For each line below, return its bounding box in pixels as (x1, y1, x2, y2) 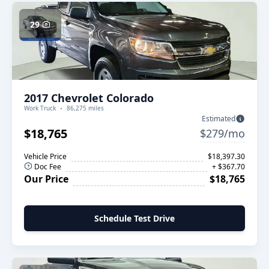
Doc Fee (32, 162, 61, 172)
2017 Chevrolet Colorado (24, 91, 154, 105)
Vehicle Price (24, 151, 67, 162)
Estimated (202, 113, 235, 124)
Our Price (24, 172, 68, 186)
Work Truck (24, 104, 56, 112)
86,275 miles (67, 104, 104, 112)
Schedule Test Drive (94, 213, 175, 224)
